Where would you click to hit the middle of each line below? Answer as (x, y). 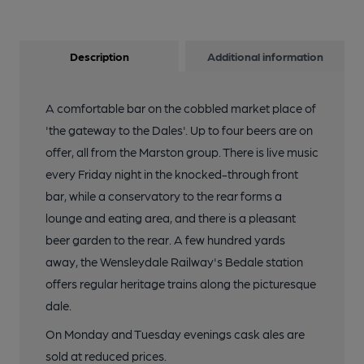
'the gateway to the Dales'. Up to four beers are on (179, 130)
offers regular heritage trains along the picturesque (181, 284)
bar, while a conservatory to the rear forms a (164, 196)
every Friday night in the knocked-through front (172, 174)
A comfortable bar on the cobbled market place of (181, 108)
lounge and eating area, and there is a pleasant (171, 218)
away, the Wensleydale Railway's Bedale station (174, 262)
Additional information (265, 56)
